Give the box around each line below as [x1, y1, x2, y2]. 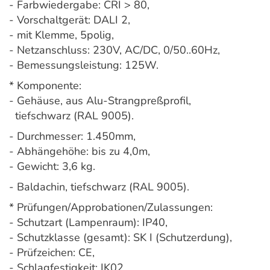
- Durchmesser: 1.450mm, [9, 129, 136, 144]
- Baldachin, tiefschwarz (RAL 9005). [9, 180, 189, 195]
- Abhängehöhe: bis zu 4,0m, [9, 144, 150, 159]
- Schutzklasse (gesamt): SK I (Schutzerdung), [9, 230, 232, 245]
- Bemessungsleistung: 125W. [9, 58, 159, 73]
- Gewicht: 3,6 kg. [9, 159, 95, 174]
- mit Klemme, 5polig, [9, 28, 114, 43]
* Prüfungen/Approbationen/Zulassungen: [9, 200, 213, 215]
